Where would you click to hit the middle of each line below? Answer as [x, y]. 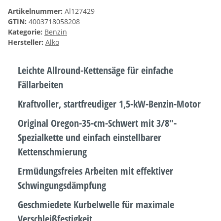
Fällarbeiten [40, 85]
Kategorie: [26, 32]
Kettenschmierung [52, 151]
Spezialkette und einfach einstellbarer [90, 137]
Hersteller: [26, 42]
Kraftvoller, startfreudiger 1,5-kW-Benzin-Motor [109, 104]
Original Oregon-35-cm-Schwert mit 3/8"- [97, 123]
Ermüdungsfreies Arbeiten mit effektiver [95, 171]
